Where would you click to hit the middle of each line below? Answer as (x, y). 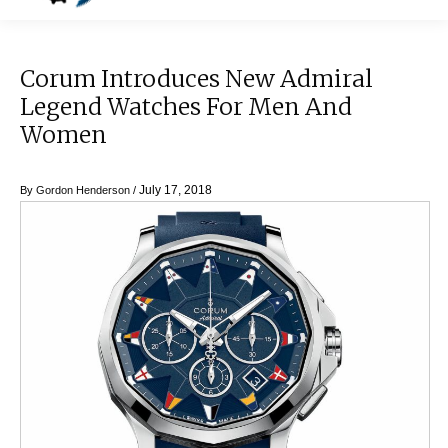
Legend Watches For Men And (186, 107)
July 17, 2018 (175, 190)
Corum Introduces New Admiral (196, 79)
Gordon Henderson (83, 190)
